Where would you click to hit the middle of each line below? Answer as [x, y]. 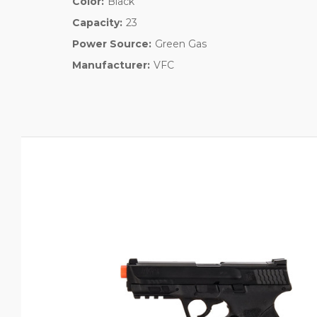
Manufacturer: [111, 65]
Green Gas [180, 44]
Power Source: [112, 44]
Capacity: [97, 22]
